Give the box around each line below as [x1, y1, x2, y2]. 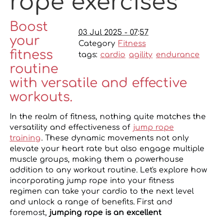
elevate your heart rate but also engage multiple [10, 144, 204, 154]
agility [129, 50, 153, 59]
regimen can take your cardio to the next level [10, 187, 194, 196]
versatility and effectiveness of [10, 123, 133, 132]
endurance [156, 50, 200, 59]
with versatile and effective [10, 76, 187, 90]
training [10, 134, 41, 143]
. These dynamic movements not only [41, 134, 189, 143]
